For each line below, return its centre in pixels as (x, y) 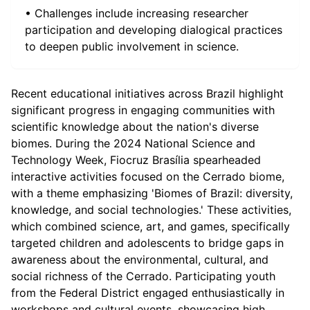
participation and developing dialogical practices (154, 30)
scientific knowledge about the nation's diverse (135, 127)
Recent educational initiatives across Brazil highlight (147, 93)
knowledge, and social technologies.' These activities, (151, 210)
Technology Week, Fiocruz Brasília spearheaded (136, 160)
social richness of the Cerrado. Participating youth (143, 276)
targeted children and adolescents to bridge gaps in (147, 243)
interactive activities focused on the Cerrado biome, (148, 176)
